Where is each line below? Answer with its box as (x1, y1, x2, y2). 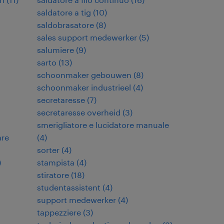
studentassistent (37, 182, 100, 192)
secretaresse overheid (37, 107, 120, 117)
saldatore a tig (37, 7, 91, 17)
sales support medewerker (37, 32, 137, 42)
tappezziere (37, 207, 81, 217)
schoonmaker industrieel (37, 82, 131, 92)
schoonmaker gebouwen (37, 70, 131, 79)
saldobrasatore (37, 20, 94, 29)
